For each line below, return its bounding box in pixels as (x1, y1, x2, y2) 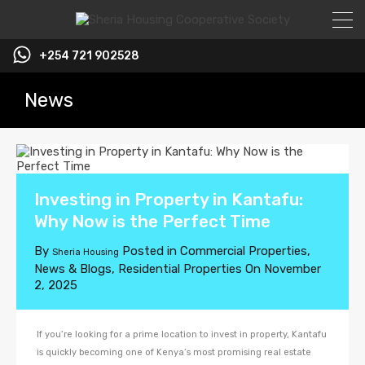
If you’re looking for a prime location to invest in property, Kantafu (37, 329, 327, 340)
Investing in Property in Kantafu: (34, 189, 303, 209)
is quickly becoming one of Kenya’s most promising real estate (37, 347, 311, 358)
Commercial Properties (180, 244, 307, 258)
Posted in (119, 244, 180, 258)
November (264, 262, 321, 276)
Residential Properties (118, 262, 242, 276)
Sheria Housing (52, 247, 119, 257)
